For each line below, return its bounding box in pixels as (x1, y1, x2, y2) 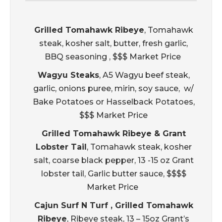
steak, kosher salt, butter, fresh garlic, (39, 39, 188, 49)
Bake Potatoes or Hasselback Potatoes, (32, 97, 195, 107)
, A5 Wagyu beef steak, (99, 70, 190, 80)
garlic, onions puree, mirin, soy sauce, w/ (33, 84, 194, 94)
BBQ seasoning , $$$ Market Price (44, 52, 183, 62)
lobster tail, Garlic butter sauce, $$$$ (41, 169, 186, 179)
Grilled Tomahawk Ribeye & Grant (41, 129, 186, 139)
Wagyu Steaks (37, 70, 99, 80)
